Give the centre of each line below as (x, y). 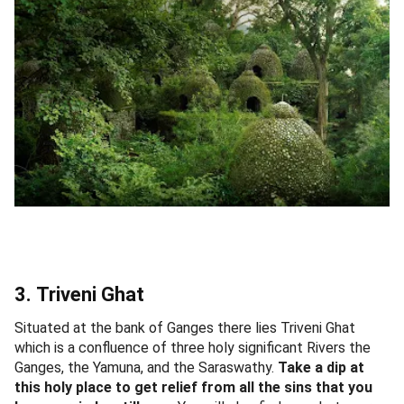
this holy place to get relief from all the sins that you (193, 388)
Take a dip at (321, 368)
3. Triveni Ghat (79, 295)
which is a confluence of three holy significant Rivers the (193, 348)
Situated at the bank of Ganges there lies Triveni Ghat (185, 328)
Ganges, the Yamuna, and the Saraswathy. (146, 368)
